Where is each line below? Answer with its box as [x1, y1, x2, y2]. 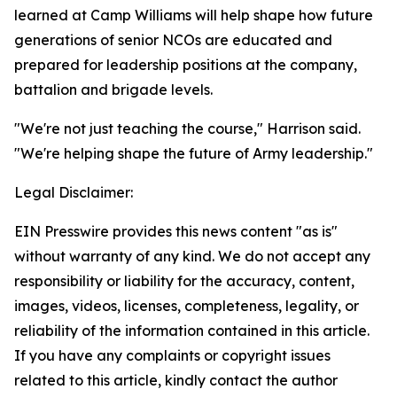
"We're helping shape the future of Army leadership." [14, 144, 373, 162]
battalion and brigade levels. [14, 81, 213, 98]
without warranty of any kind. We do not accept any [14, 247, 370, 265]
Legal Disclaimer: [14, 183, 133, 201]
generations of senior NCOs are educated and [14, 31, 332, 49]
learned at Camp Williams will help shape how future [14, 6, 373, 24]
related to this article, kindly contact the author [14, 371, 338, 389]
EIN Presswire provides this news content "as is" [14, 222, 338, 240]
